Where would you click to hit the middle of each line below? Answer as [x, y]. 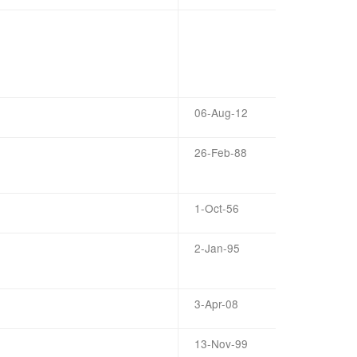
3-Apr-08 [216, 304]
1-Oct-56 [217, 208]
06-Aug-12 [221, 112]
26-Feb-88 [221, 152]
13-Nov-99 [221, 343]
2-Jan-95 [217, 248]
